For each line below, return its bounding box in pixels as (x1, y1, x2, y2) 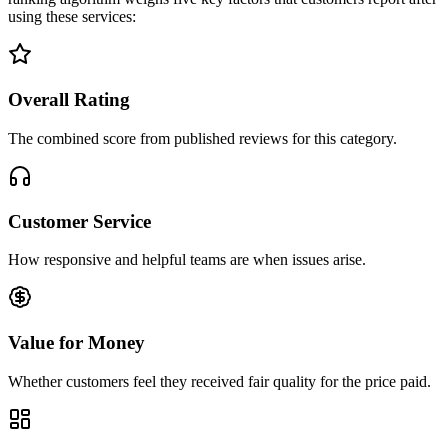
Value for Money (8, 331, 145, 353)
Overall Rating (8, 89, 130, 111)
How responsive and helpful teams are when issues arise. (8, 251, 366, 269)
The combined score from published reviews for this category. (8, 129, 397, 147)
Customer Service (8, 210, 151, 232)
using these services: (8, 8, 136, 26)
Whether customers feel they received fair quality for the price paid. (8, 372, 431, 390)
